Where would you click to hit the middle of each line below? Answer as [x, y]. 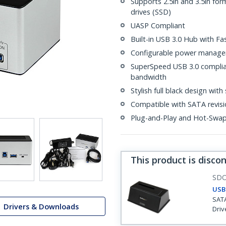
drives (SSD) [151, 12]
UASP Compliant [158, 25]
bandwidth [149, 77]
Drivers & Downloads [41, 206]
